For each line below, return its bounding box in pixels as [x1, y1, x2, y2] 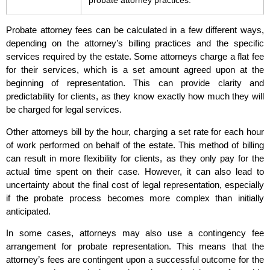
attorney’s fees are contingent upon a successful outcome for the [6, 254, 264, 265]
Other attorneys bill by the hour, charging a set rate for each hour [6, 126, 264, 137]
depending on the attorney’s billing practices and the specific [6, 38, 264, 49]
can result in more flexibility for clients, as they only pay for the [6, 152, 264, 163]
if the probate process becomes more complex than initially [6, 192, 264, 203]
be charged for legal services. [6, 104, 122, 115]
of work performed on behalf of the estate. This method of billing [6, 139, 264, 150]
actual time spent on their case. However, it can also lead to [6, 166, 264, 177]
